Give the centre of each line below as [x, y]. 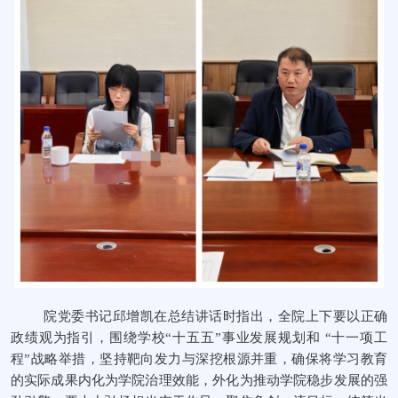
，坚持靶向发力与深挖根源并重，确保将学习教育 [237, 358]
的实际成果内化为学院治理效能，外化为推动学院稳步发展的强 [199, 380]
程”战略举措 [48, 358]
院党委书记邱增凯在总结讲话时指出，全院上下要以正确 [215, 316]
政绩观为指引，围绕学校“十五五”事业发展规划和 [168, 337]
